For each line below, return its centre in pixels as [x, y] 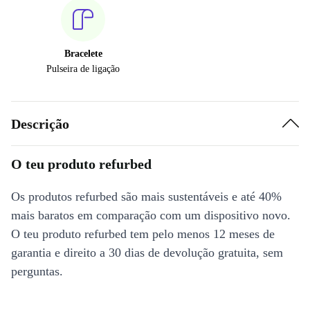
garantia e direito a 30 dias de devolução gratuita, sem [147, 253]
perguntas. [37, 271]
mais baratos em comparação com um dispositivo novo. [151, 215]
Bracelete [83, 54]
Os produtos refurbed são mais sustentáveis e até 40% [146, 197]
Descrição [40, 124]
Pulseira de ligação [83, 69]
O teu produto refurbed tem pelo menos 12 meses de [143, 234]
